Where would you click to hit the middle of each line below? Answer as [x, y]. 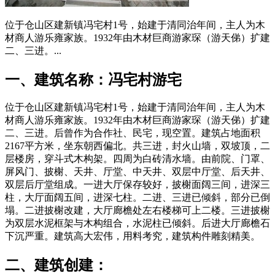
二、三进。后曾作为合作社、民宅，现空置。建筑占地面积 [133, 133]
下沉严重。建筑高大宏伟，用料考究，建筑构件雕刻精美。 [133, 236]
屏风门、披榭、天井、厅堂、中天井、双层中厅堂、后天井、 [137, 172]
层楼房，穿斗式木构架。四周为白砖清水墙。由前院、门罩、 [137, 159]
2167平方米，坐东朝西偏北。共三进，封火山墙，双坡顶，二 [137, 146]
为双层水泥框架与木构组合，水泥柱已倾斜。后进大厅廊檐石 [137, 223]
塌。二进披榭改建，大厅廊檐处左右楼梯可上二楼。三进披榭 [137, 211]
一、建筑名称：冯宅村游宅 [93, 79]
